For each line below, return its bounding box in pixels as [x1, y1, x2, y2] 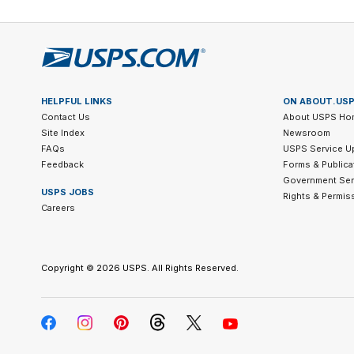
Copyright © [41, 262, 96, 274]
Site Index [41, 127, 85, 139]
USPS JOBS [41, 186, 94, 198]
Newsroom [282, 127, 330, 139]
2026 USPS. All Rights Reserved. [96, 262, 239, 274]
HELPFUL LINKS [41, 96, 112, 107]
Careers [41, 202, 75, 214]
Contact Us [41, 111, 90, 123]
